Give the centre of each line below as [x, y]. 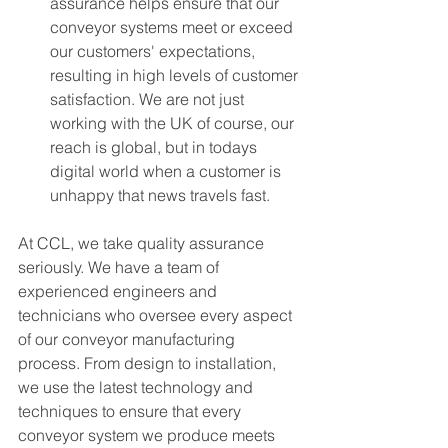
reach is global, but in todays [155, 147]
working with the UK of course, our [174, 123]
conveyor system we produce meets [148, 435]
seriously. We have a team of [120, 267]
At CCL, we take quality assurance [143, 243]
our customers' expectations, [154, 51]
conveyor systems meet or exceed [173, 27]
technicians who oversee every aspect [157, 315]
